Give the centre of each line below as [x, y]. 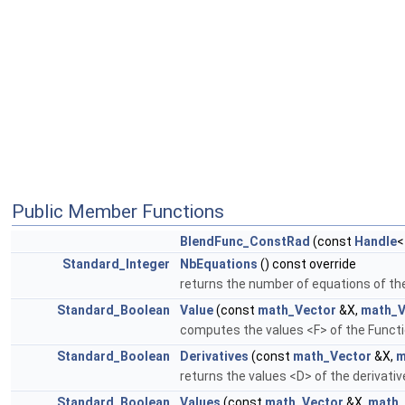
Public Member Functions [118, 212]
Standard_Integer [116, 264]
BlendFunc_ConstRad [245, 242]
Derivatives [214, 357]
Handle [376, 242]
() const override [307, 264]
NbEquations [219, 264]
